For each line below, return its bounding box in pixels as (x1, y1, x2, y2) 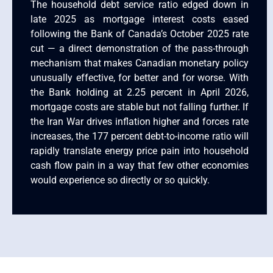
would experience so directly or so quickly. (30, 174, 210, 186)
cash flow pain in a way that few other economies (30, 159, 249, 171)
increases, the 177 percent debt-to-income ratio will (30, 130, 249, 142)
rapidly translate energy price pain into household (30, 144, 249, 157)
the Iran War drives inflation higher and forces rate (30, 115, 249, 127)
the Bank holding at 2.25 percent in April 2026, (30, 86, 249, 98)
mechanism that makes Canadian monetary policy (30, 57, 249, 69)
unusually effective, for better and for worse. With (30, 71, 249, 83)
